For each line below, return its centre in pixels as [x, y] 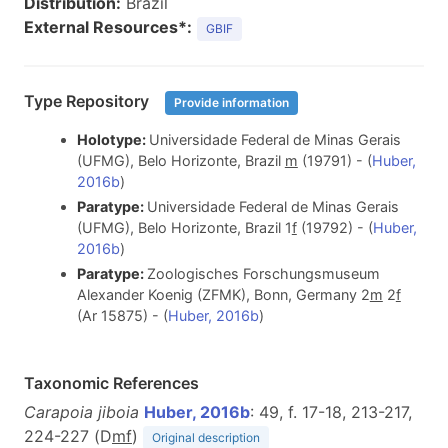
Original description [206, 437]
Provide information [231, 102]
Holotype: [112, 140]
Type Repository [88, 101]
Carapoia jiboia [81, 411]
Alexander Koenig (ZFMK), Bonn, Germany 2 [223, 294]
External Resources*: [108, 27]
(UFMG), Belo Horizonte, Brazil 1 [184, 227]
